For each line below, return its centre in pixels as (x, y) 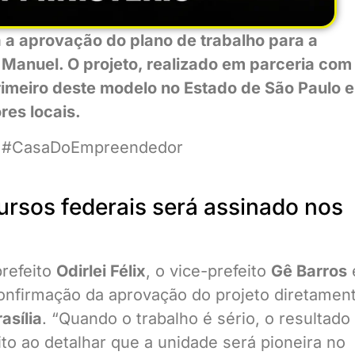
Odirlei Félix (101, 271)
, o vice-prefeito (208, 271)
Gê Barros (309, 271)
